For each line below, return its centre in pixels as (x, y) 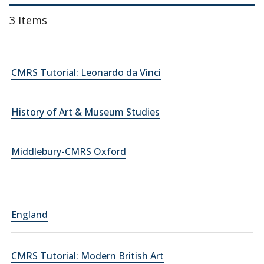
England (29, 214)
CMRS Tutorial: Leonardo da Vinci (86, 72)
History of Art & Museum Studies (85, 112)
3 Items (28, 20)
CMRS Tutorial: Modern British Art (88, 256)
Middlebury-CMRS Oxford (69, 151)
